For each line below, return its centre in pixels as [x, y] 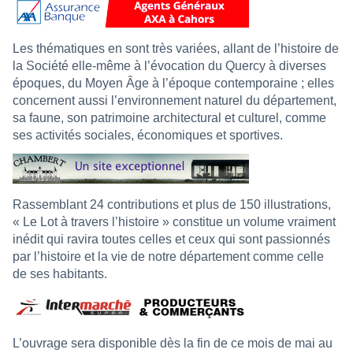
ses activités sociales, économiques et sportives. [148, 136]
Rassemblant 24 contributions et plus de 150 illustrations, [172, 205]
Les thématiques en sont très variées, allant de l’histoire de [176, 49]
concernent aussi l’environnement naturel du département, [175, 101]
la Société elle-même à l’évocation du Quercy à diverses [169, 66]
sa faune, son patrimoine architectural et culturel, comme [169, 118]
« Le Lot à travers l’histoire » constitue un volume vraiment [174, 222]
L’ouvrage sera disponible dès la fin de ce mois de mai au [173, 344]
